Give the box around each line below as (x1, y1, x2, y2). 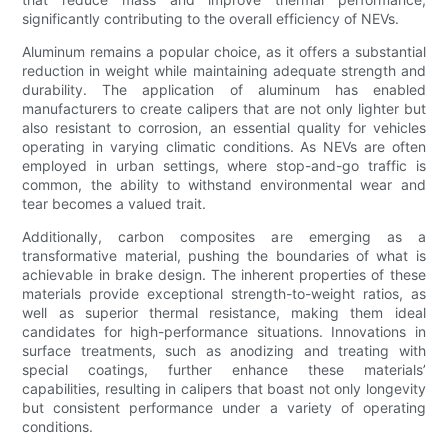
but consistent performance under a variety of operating (22, 399, 426, 417)
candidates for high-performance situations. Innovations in (22, 323, 426, 341)
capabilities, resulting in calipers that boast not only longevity (22, 380, 426, 398)
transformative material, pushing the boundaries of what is (22, 247, 426, 265)
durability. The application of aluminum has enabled (22, 81, 426, 99)
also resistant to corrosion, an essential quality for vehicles (22, 119, 426, 137)
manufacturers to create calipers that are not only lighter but (22, 100, 426, 118)
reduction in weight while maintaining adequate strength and (22, 62, 426, 80)
